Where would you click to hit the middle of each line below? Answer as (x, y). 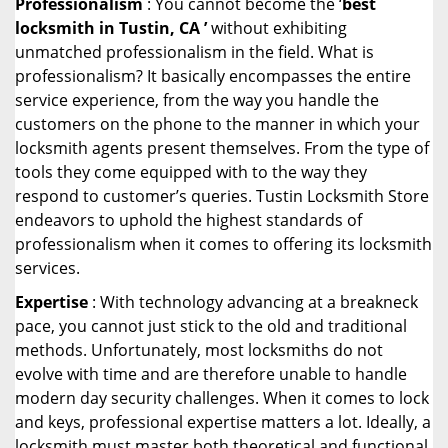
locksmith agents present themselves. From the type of (222, 148)
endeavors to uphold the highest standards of (188, 220)
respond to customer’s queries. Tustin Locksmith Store (222, 196)
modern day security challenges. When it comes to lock (222, 398)
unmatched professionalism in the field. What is (194, 52)
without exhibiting (277, 28)
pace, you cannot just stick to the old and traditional (211, 326)
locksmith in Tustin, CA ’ (111, 28)
